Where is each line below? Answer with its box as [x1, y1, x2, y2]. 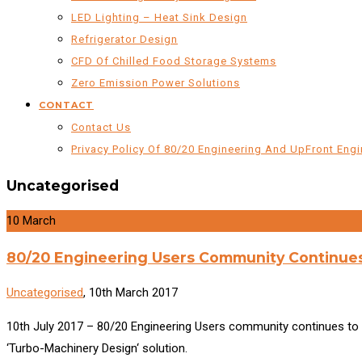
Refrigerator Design [71, 33, 178, 45]
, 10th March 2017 [83, 285, 178, 301]
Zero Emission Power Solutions [71, 77, 240, 89]
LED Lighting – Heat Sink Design [71, 11, 247, 23]
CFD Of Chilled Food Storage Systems [71, 55, 276, 67]
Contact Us [71, 121, 131, 133]
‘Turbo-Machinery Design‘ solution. [6, 341, 187, 356]
